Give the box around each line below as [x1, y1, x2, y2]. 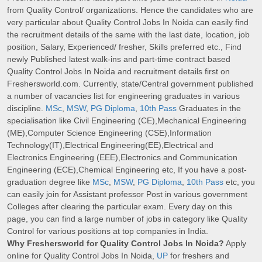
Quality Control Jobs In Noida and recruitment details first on [7, 67, 230, 77]
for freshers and [168, 251, 229, 261]
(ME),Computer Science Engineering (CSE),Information [7, 128, 212, 138]
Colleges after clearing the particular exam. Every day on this [7, 202, 232, 212]
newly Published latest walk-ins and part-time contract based [7, 54, 230, 64]
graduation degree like [7, 177, 92, 187]
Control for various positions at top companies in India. [7, 226, 208, 236]
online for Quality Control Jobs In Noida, [7, 251, 157, 261]
